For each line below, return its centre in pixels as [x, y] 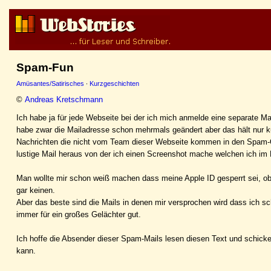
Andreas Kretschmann [64, 99]
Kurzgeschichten [114, 83]
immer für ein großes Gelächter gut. [79, 214]
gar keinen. [36, 190]
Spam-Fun [45, 67]
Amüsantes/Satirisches [50, 83]
